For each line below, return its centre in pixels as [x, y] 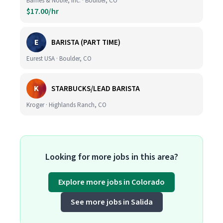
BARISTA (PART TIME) [86, 42]
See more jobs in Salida [111, 202]
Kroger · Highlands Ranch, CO [66, 105]
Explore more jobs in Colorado [111, 182]
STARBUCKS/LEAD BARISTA [96, 89]
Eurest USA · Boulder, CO [59, 59]
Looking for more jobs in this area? [111, 157]
